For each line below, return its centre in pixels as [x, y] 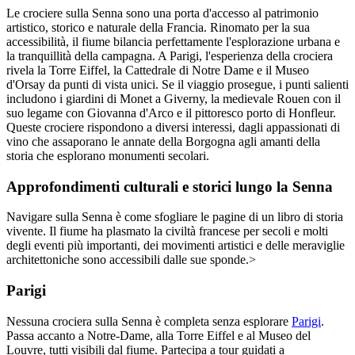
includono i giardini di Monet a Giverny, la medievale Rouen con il [174, 98]
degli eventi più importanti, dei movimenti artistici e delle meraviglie [176, 246]
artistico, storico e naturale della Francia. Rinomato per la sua [158, 27]
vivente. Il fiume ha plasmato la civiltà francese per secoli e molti [167, 231]
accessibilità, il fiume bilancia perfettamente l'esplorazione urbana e [173, 41]
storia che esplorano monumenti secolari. [108, 155]
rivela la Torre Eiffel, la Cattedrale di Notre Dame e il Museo [158, 70]
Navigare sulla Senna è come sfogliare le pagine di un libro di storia [175, 217]
